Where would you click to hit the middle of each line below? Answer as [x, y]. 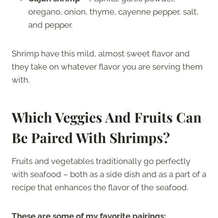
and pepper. [50, 25]
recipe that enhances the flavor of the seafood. [101, 187]
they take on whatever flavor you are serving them [107, 66]
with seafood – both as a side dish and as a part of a [109, 174]
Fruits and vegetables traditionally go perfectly [101, 161]
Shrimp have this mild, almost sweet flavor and [101, 53]
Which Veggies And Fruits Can [107, 117]
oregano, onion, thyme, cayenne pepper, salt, [113, 11]
